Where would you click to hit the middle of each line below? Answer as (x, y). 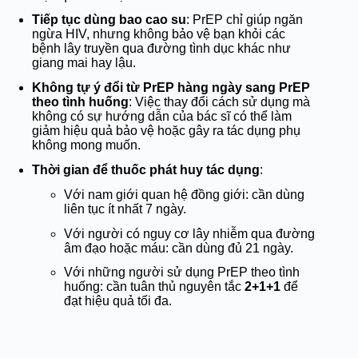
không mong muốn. (86, 145)
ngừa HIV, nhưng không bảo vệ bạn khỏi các (159, 34)
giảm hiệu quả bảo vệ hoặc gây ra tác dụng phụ (166, 131)
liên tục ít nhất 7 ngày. (125, 209)
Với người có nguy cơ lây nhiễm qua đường (189, 233)
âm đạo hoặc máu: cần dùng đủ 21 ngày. (179, 248)
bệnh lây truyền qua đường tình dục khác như (161, 49)
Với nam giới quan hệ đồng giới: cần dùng (184, 194)
